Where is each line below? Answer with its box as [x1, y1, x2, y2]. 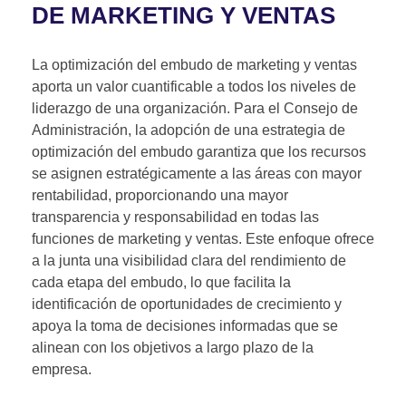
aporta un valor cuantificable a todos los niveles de [32, 79, 356, 94]
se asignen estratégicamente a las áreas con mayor [32, 166, 362, 181]
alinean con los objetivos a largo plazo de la [32, 340, 314, 355]
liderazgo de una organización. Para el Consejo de [32, 101, 358, 116]
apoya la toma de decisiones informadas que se [32, 318, 338, 333]
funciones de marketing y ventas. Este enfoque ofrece [32, 231, 374, 246]
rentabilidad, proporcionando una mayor [32, 188, 288, 203]
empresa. [32, 362, 92, 377]
